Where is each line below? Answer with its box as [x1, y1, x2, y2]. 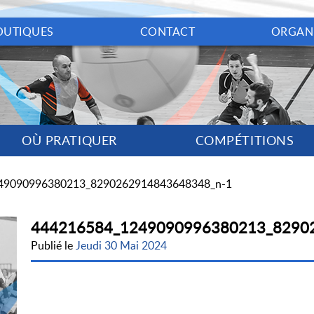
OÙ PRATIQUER [22, 132, 117, 149]
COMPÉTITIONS [195, 132, 294, 149]
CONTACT [139, 24, 196, 39]
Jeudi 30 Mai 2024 [76, 238, 167, 253]
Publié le [31, 238, 76, 253]
